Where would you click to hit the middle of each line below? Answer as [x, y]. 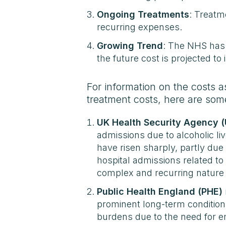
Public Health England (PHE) [160, 191]
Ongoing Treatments [143, 14]
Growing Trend [130, 46]
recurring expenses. [139, 27]
